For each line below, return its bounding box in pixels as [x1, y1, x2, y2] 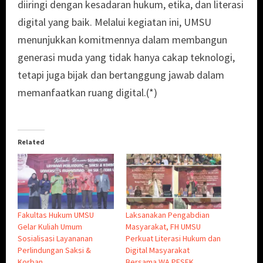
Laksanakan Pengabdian [126, 209, 210, 220]
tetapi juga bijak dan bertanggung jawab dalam [18, 68, 224, 82]
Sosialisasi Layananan [18, 232, 93, 244]
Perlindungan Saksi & [18, 244, 91, 255]
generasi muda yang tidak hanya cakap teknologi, [18, 50, 235, 65]
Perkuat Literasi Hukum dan [126, 232, 221, 244]
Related [18, 137, 45, 147]
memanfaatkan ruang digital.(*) [18, 86, 157, 100]
